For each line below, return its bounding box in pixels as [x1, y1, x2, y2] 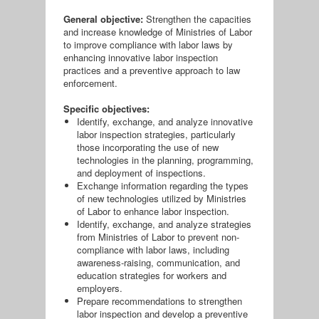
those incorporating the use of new [77, 140, 219, 155]
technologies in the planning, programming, [77, 153, 254, 167]
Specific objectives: [63, 102, 152, 116]
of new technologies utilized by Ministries [77, 192, 247, 206]
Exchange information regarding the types [77, 179, 249, 193]
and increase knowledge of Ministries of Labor [63, 25, 252, 39]
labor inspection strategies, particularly [77, 127, 236, 142]
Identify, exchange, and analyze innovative [77, 115, 253, 129]
